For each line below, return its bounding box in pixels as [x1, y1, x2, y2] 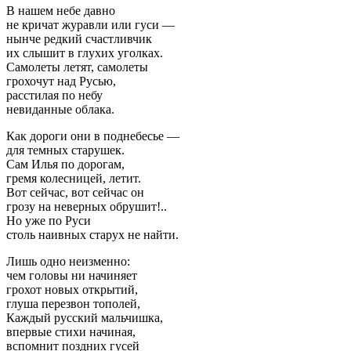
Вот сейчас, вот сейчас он [6, 185, 144, 199]
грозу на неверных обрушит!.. [6, 199, 167, 213]
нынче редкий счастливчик [6, 31, 152, 45]
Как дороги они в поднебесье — [6, 128, 179, 143]
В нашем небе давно [6, 3, 115, 17]
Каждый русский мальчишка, [6, 310, 163, 324]
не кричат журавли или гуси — [6, 17, 175, 31]
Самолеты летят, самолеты [6, 60, 148, 74]
